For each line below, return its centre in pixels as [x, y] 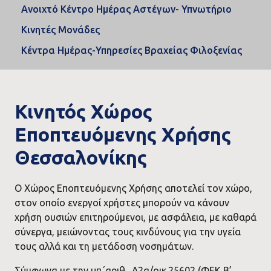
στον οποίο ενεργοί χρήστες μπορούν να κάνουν [122, 203]
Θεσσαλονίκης [80, 157]
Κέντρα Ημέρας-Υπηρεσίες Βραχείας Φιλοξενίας [132, 50]
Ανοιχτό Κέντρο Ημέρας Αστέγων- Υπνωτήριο [126, 9]
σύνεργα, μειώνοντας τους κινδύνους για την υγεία [127, 232]
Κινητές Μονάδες [60, 30]
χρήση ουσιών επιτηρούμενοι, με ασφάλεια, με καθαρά [135, 217]
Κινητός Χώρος [83, 111]
